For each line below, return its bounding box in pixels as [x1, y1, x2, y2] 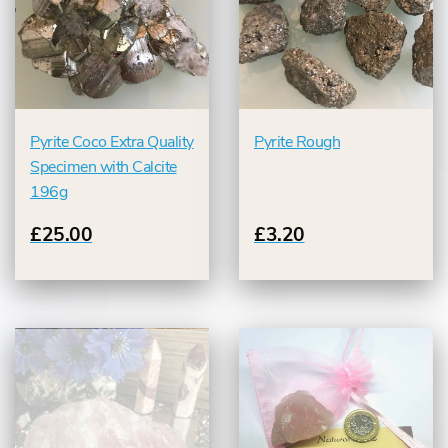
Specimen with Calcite [30, 156, 177, 179]
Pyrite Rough [254, 131, 340, 154]
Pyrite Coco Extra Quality [30, 131, 194, 154]
